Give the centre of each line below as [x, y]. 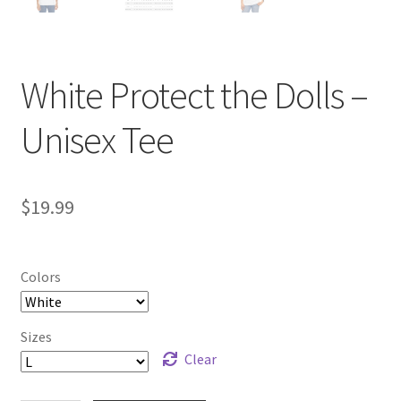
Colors [40, 277]
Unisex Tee [97, 140]
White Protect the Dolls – [194, 95]
